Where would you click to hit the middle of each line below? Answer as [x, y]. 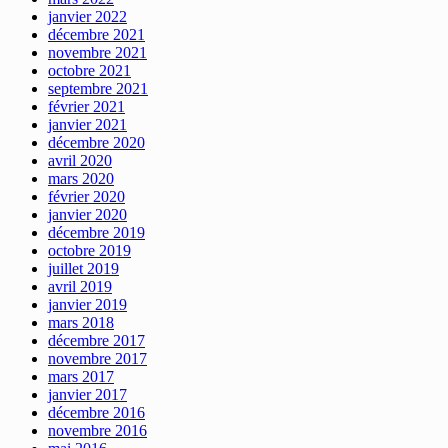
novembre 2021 [97, 52]
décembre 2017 [96, 340]
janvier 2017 [87, 394]
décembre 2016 [96, 412]
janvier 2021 [87, 124]
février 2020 [86, 196]
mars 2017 [81, 376]
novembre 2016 [97, 430]
